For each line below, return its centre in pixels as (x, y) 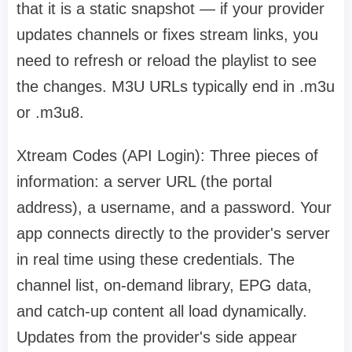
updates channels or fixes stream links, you (167, 35)
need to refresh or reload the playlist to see (167, 61)
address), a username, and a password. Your (174, 208)
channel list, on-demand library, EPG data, (164, 286)
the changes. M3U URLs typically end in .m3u (176, 87)
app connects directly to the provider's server (173, 234)
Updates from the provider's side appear (157, 337)
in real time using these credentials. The (156, 260)
